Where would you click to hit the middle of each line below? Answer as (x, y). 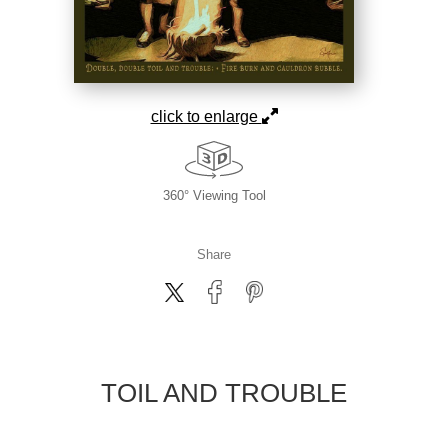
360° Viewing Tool (214, 196)
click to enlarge (206, 117)
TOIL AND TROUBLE (224, 393)
